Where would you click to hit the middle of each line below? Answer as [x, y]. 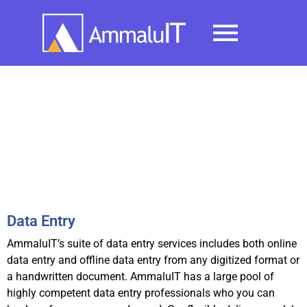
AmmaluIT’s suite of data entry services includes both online [152, 244]
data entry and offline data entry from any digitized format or [153, 260]
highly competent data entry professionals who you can [141, 293]
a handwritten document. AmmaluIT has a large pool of [140, 277]
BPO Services [153, 119]
